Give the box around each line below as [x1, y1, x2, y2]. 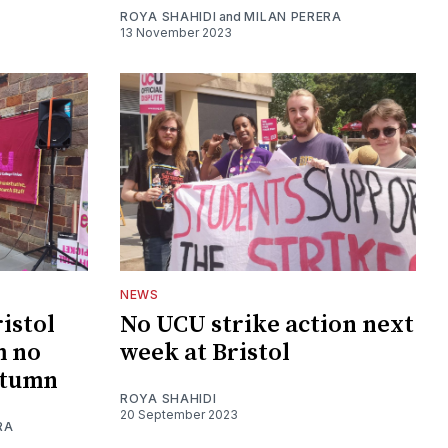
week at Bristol [120, 337, 290, 368]
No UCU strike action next [120, 309, 414, 340]
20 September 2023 [120, 406, 238, 422]
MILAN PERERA [244, 9, 342, 25]
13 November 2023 [120, 25, 232, 41]
